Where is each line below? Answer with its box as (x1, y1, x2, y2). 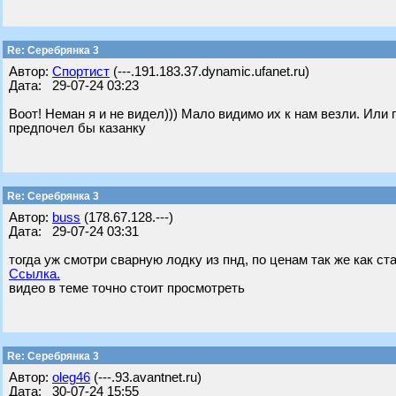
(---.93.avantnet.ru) (90, 370, 202, 385)
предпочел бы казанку (9, 121, 146, 135)
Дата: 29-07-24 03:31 (9, 225, 139, 239)
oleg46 (52, 370, 90, 385)
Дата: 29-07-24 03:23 (9, 79, 139, 93)
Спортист (52, 65, 110, 79)
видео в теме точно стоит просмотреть (9, 281, 245, 295)
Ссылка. (9, 267, 60, 281)
